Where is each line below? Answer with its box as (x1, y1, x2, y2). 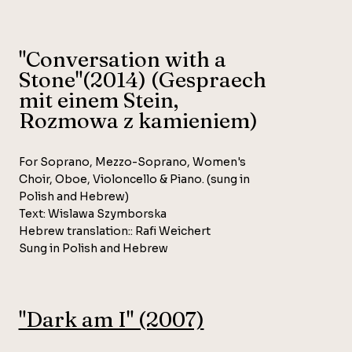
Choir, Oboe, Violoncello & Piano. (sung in (18, 172, 250, 187)
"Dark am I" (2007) (18, 306, 204, 333)
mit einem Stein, (18, 87, 178, 114)
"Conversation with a (18, 46, 226, 73)
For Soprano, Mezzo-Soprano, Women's (18, 155, 246, 170)
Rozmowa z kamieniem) (18, 108, 258, 134)
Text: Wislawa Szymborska (18, 207, 167, 222)
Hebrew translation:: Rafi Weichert (18, 224, 211, 239)
